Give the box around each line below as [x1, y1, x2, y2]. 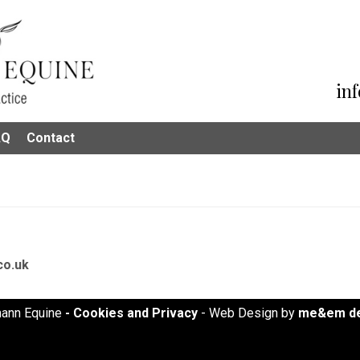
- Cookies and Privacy [65, 305, 198, 321]
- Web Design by [198, 305, 298, 321]
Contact [27, 130, 75, 145]
